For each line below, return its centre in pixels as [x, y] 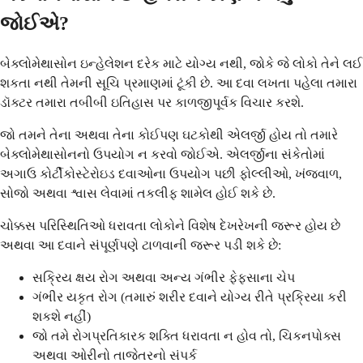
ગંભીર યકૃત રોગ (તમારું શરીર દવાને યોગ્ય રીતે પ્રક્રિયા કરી [190, 297]
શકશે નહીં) [62, 316]
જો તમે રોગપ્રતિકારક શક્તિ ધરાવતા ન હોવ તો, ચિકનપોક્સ [187, 335]
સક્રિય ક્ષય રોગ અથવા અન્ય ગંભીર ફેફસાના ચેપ [164, 277]
